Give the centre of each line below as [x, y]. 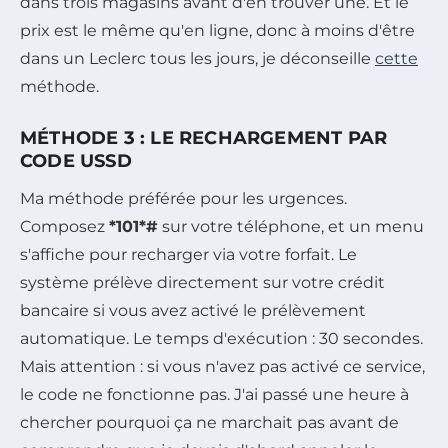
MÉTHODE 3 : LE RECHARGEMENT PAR [204, 137]
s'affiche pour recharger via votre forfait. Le [188, 254]
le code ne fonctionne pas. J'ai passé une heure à [214, 394]
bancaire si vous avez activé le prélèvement [193, 310]
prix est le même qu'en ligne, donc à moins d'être [217, 30]
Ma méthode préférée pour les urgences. [183, 198]
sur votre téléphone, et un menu [291, 226]
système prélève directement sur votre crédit [202, 282]
